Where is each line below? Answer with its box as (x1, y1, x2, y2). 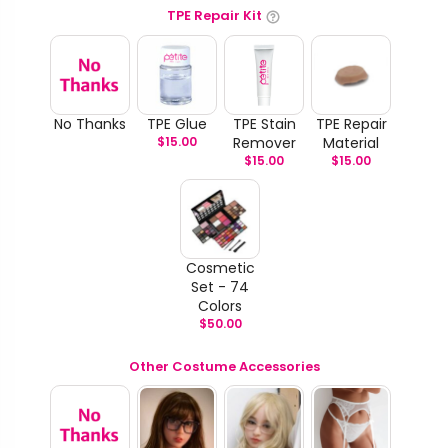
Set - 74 (191, 276, 250, 297)
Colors (198, 295, 243, 316)
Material (323, 132, 380, 153)
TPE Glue (146, 113, 207, 134)
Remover (232, 132, 296, 153)
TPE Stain (232, 113, 296, 134)
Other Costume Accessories (128, 357, 320, 377)
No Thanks (53, 113, 126, 134)
